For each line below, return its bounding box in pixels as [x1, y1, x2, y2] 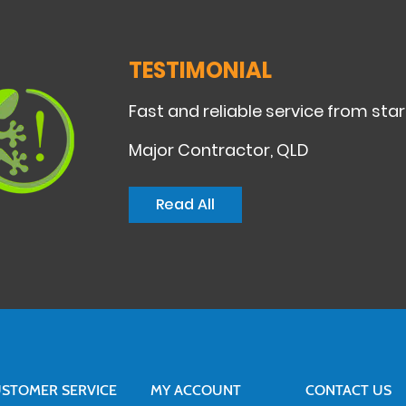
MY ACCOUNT [150, 382, 241, 399]
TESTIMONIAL [128, 55, 272, 85]
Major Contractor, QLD [128, 139, 309, 161]
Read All [155, 194, 215, 215]
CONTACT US [304, 382, 391, 399]
